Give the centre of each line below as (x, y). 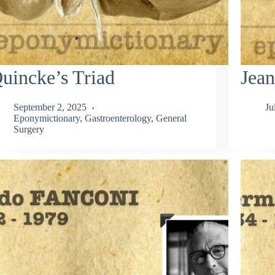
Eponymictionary (46, 118)
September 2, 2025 (50, 107)
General (171, 118)
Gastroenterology (118, 118)
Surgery (29, 130)
